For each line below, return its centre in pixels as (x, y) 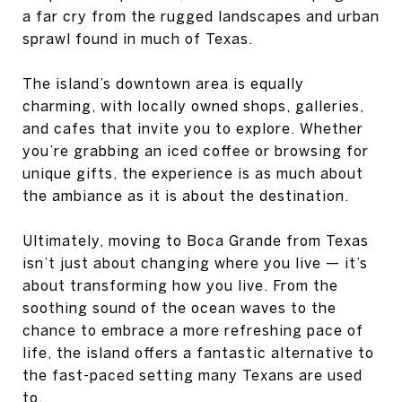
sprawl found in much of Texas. (138, 39)
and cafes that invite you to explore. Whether (193, 128)
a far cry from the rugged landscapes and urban (201, 16)
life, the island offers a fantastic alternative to (198, 353)
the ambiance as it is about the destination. (186, 196)
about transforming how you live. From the (180, 285)
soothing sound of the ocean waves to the (179, 308)
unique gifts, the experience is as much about (193, 173)
